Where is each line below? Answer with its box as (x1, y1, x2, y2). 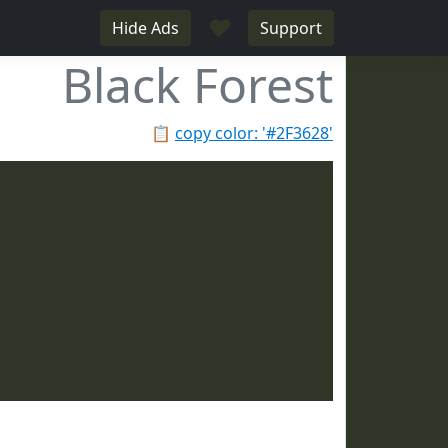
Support (260, 17, 322, 39)
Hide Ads (112, 17, 179, 39)
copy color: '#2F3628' (175, 122, 333, 144)
